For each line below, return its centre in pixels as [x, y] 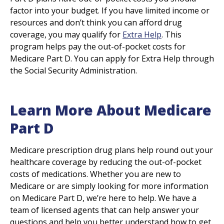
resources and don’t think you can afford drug [96, 22]
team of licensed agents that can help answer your [104, 210]
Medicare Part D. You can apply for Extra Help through [112, 58]
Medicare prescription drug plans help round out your [111, 150]
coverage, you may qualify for [66, 34]
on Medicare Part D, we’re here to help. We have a [103, 198]
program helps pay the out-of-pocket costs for [98, 46]
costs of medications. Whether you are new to [95, 174]
